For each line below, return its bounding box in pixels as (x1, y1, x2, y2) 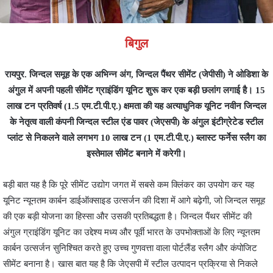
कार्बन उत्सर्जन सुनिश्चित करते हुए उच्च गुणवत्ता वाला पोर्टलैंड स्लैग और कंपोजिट (3, 243, 257, 253)
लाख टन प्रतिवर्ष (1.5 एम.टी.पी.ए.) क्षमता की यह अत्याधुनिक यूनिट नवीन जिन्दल (7, 101, 266, 111)
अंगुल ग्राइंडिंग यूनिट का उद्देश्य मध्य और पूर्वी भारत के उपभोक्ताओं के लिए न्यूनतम (3, 227, 260, 237)
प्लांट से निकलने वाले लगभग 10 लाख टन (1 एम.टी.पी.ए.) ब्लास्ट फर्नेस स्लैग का (7, 132, 266, 143)
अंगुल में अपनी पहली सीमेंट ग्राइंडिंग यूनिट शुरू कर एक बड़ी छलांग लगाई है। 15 (8, 85, 265, 95)
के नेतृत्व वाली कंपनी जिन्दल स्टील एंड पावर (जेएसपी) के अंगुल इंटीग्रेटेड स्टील (10, 116, 263, 127)
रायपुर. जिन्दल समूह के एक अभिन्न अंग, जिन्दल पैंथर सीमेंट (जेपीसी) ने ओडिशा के (5, 69, 268, 79)
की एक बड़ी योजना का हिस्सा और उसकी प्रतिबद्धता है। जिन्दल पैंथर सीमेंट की (3, 211, 252, 221)
